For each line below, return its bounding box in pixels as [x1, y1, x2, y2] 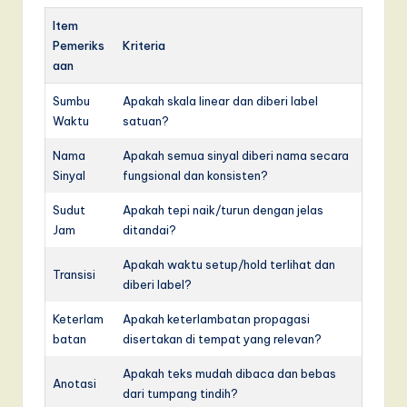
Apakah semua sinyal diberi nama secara [123, 147, 349, 163]
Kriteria [123, 37, 165, 53]
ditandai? [123, 222, 176, 237]
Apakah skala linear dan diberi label [123, 93, 318, 108]
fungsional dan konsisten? [123, 167, 268, 183]
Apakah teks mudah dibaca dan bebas [123, 365, 336, 381]
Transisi [53, 266, 95, 282]
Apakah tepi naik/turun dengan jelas [123, 202, 323, 217]
